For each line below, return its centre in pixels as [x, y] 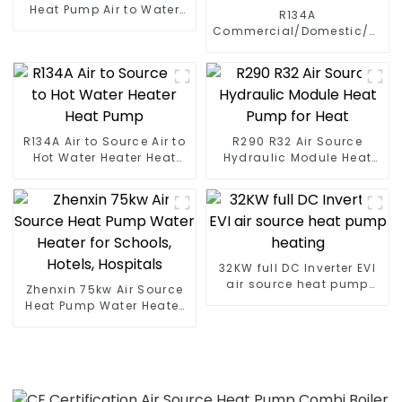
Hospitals [105, 337]
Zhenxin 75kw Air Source [105, 289]
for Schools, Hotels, [105, 321]
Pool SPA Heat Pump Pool [105, 41]
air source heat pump [297, 284]
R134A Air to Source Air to [44, 141]
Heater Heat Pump [297, 95]
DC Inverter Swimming [105, 25]
